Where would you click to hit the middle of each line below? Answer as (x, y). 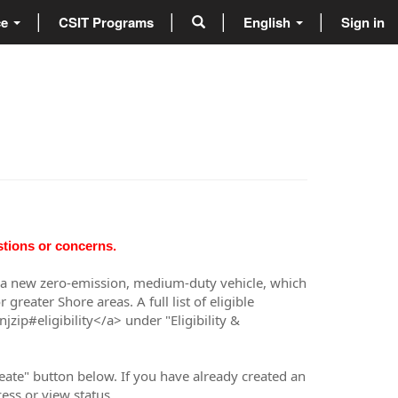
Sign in (363, 22)
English (267, 22)
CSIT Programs (106, 22)
